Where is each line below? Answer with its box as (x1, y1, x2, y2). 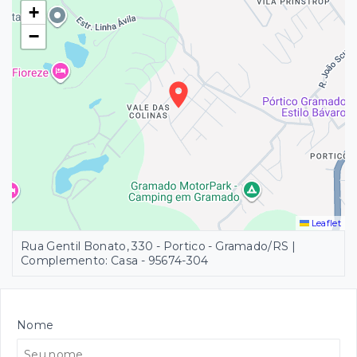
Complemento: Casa (21, 253, 141, 269)
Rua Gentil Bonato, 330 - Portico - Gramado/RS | (21, 239, 296, 254)
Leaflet (309, 218, 341, 229)
